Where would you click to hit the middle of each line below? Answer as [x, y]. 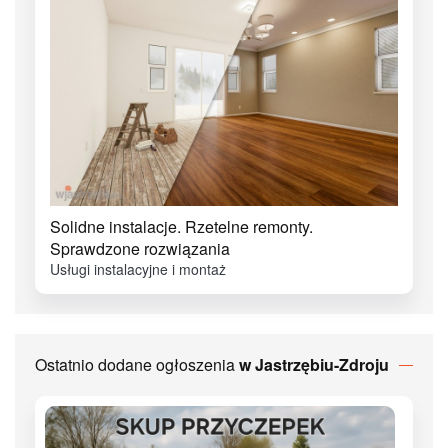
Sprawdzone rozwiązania [140, 249]
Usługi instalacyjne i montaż [138, 269]
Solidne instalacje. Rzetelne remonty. [181, 227]
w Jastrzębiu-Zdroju [314, 365]
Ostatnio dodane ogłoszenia [137, 365]
